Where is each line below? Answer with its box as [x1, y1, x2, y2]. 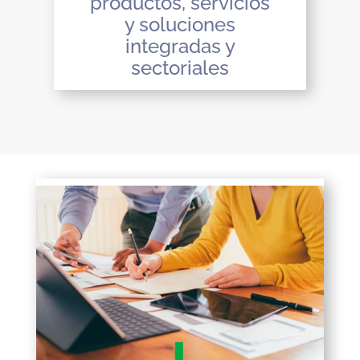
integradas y [125, 35, 235, 59]
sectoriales [131, 56, 229, 80]
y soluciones [125, 13, 235, 37]
